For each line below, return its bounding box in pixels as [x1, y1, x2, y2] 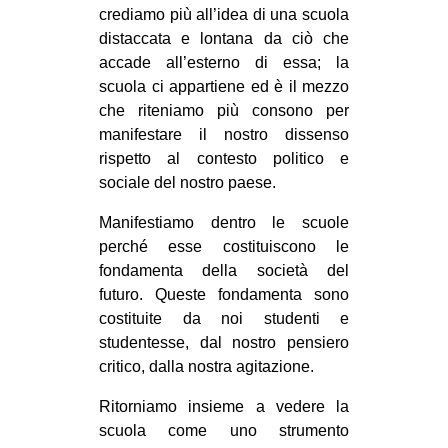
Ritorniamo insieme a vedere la [99, 397, 349, 415]
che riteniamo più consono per [99, 101, 349, 119]
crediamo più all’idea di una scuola [99, 5, 349, 23]
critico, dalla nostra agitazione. [99, 357, 314, 375]
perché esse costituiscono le [99, 237, 349, 255]
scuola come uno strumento [99, 421, 349, 439]
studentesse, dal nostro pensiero [99, 333, 349, 351]
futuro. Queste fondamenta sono [99, 285, 349, 303]
